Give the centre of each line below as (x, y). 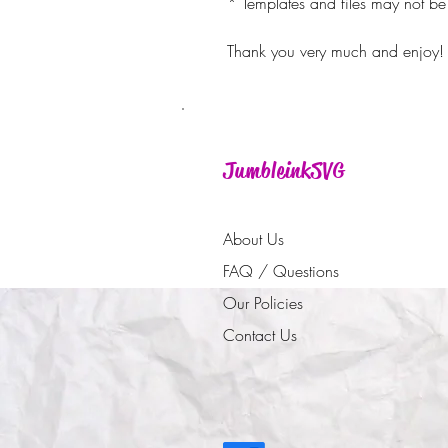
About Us (253, 239)
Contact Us (260, 335)
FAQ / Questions (281, 271)
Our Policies (263, 303)
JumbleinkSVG (284, 171)
